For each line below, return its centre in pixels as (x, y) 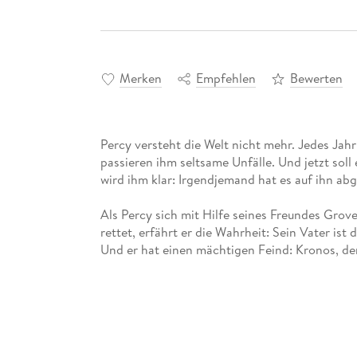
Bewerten (316, 78)
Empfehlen (226, 78)
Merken (140, 78)
